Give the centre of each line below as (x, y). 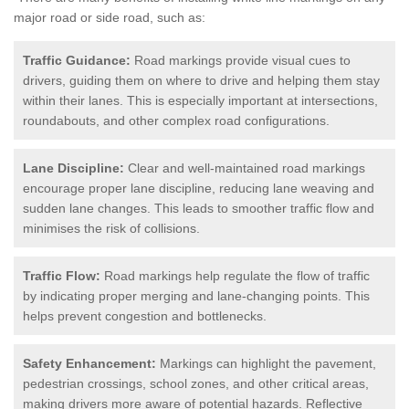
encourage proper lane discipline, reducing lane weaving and (199, 188)
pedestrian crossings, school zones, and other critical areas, (196, 383)
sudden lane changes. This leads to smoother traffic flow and (199, 208)
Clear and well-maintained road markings (245, 168)
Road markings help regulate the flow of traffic (235, 275)
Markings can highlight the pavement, (266, 363)
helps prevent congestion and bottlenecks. (145, 315)
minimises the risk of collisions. (111, 228)
